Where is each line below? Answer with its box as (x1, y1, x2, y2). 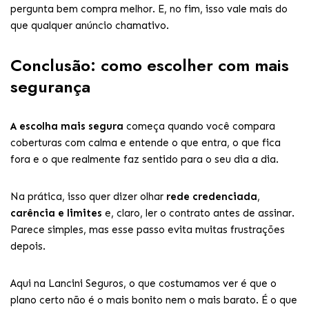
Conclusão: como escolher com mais (10, 53, 289, 77)
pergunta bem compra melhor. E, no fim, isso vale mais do (10, 3, 288, 15)
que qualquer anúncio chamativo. (10, 19, 169, 32)
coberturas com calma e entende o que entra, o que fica (10, 137, 281, 149)
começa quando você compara (123, 120, 275, 132)
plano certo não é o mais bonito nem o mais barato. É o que (10, 294, 297, 306)
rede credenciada (166, 190, 257, 203)
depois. (10, 240, 46, 252)
